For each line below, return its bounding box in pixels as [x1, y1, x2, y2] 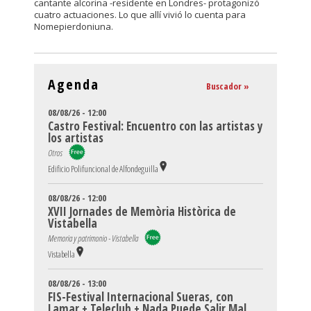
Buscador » [206, 80, 249, 92]
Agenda [48, 75, 99, 94]
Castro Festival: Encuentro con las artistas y [48, 118, 263, 134]
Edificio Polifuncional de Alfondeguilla [48, 162, 158, 175]
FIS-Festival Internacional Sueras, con [48, 289, 233, 305]
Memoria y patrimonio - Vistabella [48, 232, 144, 244]
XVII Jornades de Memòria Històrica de [48, 203, 236, 219]
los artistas [48, 130, 103, 146]
